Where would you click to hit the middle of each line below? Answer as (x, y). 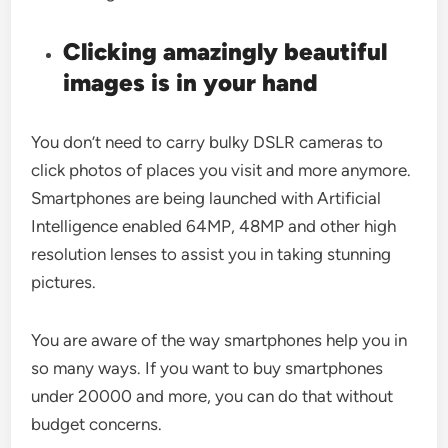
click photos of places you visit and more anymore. (221, 170)
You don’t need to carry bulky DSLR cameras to (207, 142)
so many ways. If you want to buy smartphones (207, 368)
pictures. (64, 282)
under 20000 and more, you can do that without (212, 396)
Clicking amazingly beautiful (225, 51)
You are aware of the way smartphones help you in (219, 340)
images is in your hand (191, 82)
